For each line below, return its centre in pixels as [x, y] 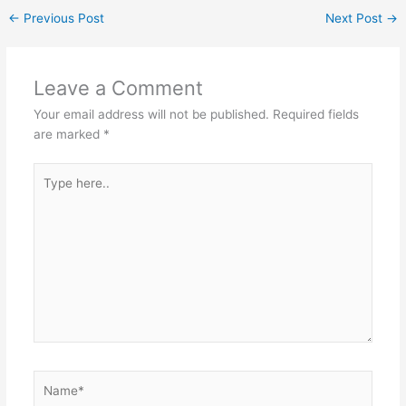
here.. [49, 192]
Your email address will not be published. [151, 115]
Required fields [315, 115]
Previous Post [63, 19]
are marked [68, 135]
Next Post [355, 19]
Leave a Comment [118, 88]
